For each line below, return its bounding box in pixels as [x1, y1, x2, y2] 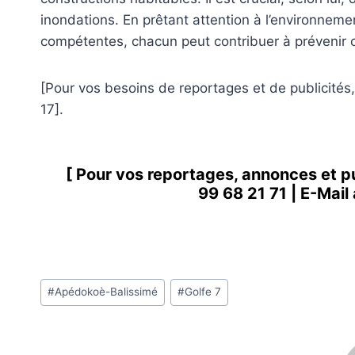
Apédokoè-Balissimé [55, 285, 158, 299]
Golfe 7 [185, 285, 222, 299]
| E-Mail [286, 184, 353, 204]
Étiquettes [40, 275, 104, 292]
